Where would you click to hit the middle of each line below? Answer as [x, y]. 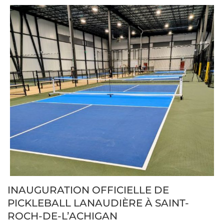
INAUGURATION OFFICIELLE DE [88, 190]
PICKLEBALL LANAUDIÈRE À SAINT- [98, 203]
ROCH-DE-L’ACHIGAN [62, 216]
